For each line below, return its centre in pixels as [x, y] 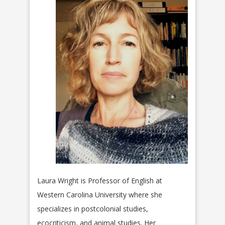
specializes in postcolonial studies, [93, 208]
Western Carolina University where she [100, 194]
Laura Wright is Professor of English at [100, 180]
